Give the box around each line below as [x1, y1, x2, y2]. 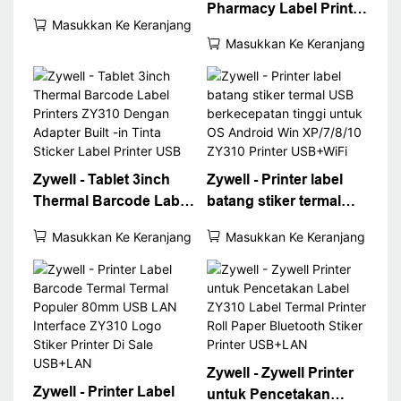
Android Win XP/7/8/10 [206, 258, 358, 274]
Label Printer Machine [206, 43, 354, 59]
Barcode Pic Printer [32, 67, 166, 83]
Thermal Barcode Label [32, 193, 192, 209]
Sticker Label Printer [32, 258, 171, 274]
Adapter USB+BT [206, 86, 324, 102]
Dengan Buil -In [206, 64, 311, 81]
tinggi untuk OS [206, 236, 312, 252]
